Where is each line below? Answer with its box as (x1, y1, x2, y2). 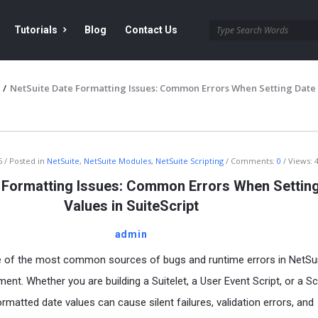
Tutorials (14, 24, 57, 35)
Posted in (9, 155, 47, 166)
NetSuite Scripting (155, 155, 224, 166)
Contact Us (125, 24, 177, 35)
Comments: (231, 155, 277, 166)
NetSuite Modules (84, 155, 151, 166)
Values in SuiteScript (63, 197, 199, 214)
